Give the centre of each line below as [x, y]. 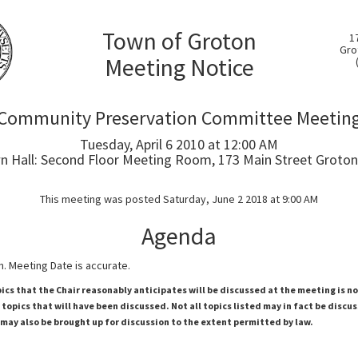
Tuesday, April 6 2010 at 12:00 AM [179, 144]
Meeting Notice [179, 67]
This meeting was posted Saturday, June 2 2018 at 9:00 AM [179, 199]
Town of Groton [179, 41]
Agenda [179, 236]
